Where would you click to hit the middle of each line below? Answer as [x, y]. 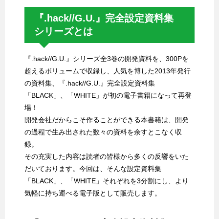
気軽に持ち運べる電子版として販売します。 [93, 193]
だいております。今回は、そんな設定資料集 [93, 169]
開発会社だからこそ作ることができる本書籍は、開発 [107, 120]
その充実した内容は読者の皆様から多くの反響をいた [107, 157]
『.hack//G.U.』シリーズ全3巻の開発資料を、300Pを [107, 59]
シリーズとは [64, 32]
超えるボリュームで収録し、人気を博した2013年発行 [108, 71]
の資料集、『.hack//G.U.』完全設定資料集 [90, 83]
